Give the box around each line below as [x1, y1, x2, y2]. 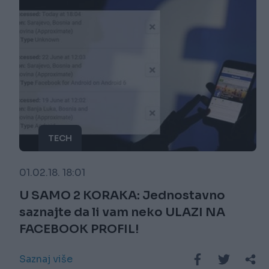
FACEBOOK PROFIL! [19, 222, 139, 237]
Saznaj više [19, 253, 73, 266]
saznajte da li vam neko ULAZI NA [19, 205, 225, 220]
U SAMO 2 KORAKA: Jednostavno [19, 188, 225, 204]
